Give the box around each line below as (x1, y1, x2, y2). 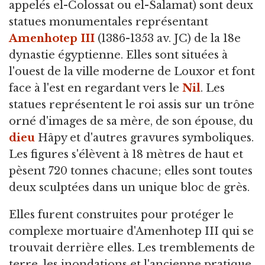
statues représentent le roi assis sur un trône (9, 98, 254, 111)
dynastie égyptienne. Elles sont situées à (9, 49, 228, 62)
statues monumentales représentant (9, 15, 208, 28)
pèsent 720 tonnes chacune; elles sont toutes (9, 164, 253, 177)
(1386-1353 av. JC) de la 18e (95, 32, 241, 45)
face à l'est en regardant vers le (9, 82, 182, 95)
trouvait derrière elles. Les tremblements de (9, 241, 255, 254)
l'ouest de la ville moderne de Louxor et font (9, 65, 255, 78)
